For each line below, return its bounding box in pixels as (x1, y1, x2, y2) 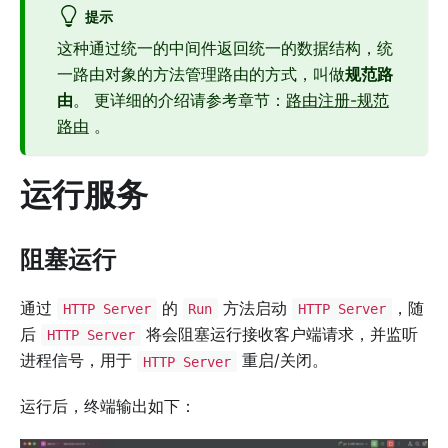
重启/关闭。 (236, 350, 328, 371)
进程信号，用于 (20, 350, 137, 371)
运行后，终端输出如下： (20, 396, 196, 417)
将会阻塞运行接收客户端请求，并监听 (140, 324, 418, 345)
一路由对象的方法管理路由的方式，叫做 (57, 64, 345, 85)
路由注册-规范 (286, 90, 389, 111)
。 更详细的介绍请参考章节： (73, 90, 286, 111)
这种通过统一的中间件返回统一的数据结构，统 (57, 38, 393, 59)
